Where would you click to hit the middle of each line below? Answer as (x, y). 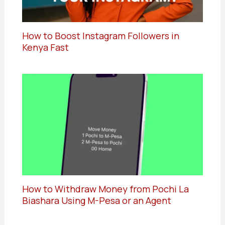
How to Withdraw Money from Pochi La (105, 189)
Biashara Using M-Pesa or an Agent (96, 201)
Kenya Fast (45, 47)
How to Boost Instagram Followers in (100, 35)
